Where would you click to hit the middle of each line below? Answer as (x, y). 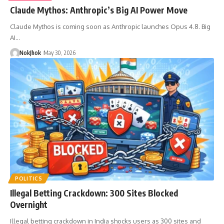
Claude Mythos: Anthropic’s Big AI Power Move (99, 10)
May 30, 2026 (59, 52)
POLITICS (29, 178)
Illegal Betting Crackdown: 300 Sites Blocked (94, 193)
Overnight (29, 204)
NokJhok (30, 52)
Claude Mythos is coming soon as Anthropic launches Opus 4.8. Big (110, 26)
